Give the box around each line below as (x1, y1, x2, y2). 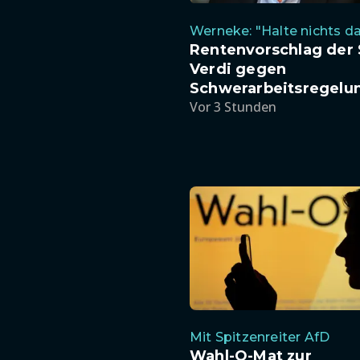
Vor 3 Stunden (190, 97, 276, 116)
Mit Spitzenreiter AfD (190, 329, 330, 346)
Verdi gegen (190, 59, 287, 78)
